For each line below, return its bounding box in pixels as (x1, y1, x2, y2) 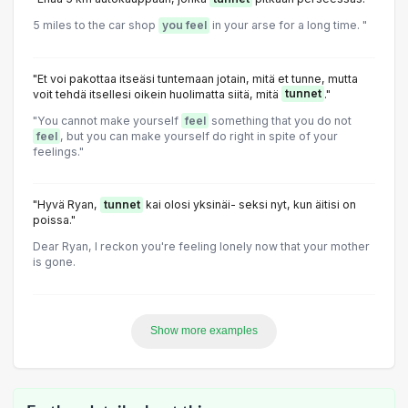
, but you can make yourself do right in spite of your (60, 128, 338, 143)
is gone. (33, 255, 76, 270)
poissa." (33, 213, 76, 228)
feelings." (33, 144, 84, 158)
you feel (161, 18, 207, 33)
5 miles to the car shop (33, 18, 158, 33)
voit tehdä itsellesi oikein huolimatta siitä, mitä (33, 87, 281, 101)
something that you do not (209, 113, 352, 127)
